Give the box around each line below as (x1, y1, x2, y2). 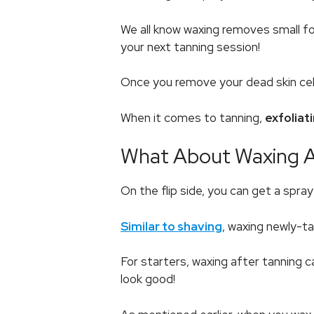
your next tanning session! (121, 39, 260, 55)
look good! (121, 271, 175, 287)
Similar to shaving (121, 218, 222, 234)
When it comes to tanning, (121, 109, 265, 125)
